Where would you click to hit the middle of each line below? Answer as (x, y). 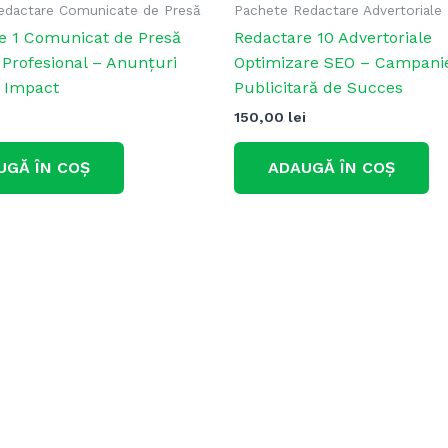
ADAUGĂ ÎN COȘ (331, 167)
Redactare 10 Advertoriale (333, 38)
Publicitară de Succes (318, 88)
